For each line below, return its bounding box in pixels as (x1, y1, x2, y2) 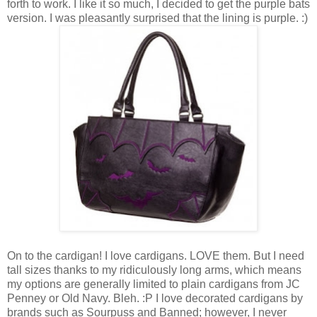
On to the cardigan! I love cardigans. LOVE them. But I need (7, 249, 304, 262)
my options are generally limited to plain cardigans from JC (7, 277, 300, 290)
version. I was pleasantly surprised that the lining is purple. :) (7, 11, 308, 24)
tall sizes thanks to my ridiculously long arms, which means (7, 263, 301, 276)
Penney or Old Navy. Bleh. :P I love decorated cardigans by (7, 292, 303, 304)
